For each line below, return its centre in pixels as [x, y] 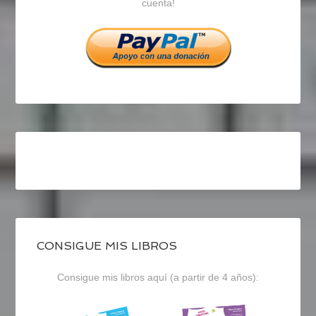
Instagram [223, 21]
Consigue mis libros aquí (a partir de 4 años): [158, 277]
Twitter [163, 21]
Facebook [140, 21]
